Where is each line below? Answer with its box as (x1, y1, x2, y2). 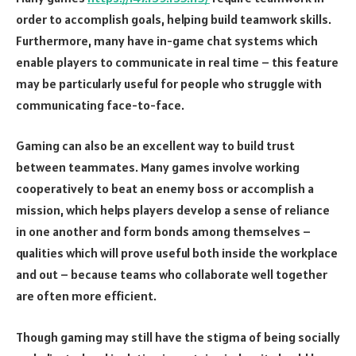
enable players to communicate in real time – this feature (16, 53, 339, 70)
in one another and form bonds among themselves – (16, 223, 311, 240)
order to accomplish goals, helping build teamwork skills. (16, 10, 331, 27)
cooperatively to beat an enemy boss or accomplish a (16, 180, 314, 197)
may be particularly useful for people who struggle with (16, 75, 322, 91)
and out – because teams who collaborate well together (16, 266, 327, 283)
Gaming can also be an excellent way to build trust (16, 137, 295, 154)
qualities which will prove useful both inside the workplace (16, 245, 338, 261)
